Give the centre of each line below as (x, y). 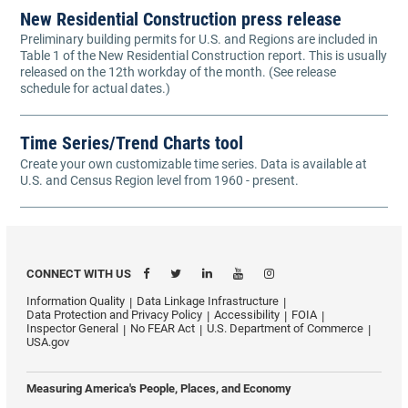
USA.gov (47, 342)
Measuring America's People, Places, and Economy (158, 388)
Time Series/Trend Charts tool (132, 143)
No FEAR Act (162, 328)
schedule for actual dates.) (95, 89)
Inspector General (72, 328)
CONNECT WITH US (78, 273)
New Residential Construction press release (181, 20)
